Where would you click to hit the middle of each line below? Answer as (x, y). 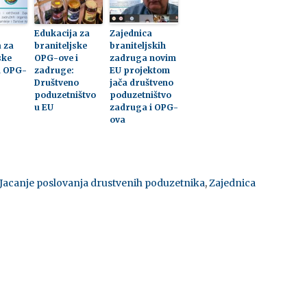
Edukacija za (62, 33)
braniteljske (60, 46)
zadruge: (54, 70)
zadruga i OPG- (144, 107)
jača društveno (141, 83)
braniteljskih (137, 46)
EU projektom (139, 70)
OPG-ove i (56, 58)
